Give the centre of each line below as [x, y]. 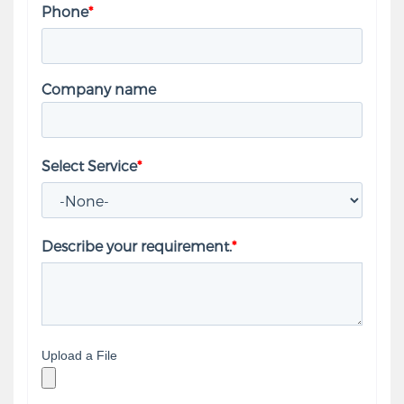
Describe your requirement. [137, 246]
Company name [99, 89]
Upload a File [79, 356]
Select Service [89, 166]
